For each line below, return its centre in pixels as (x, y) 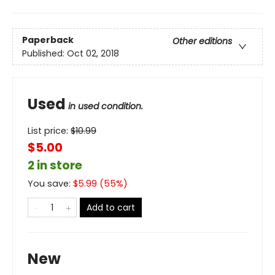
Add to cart (111, 208)
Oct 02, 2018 (93, 53)
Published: (45, 53)
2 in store (55, 166)
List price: (49, 131)
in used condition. (106, 107)
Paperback (48, 40)
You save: (50, 184)
